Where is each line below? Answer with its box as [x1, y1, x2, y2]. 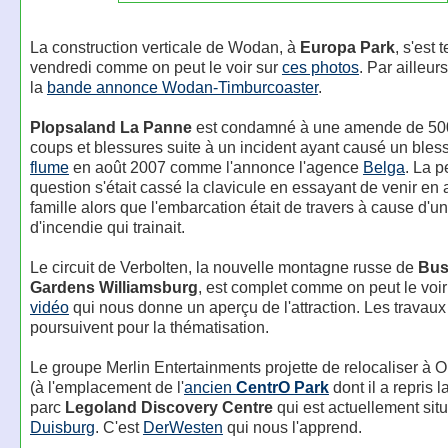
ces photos [281, 58, 359, 76]
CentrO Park [235, 378, 329, 396]
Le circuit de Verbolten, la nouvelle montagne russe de [29, 258, 418, 276]
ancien [183, 378, 236, 396]
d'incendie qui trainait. [29, 218, 185, 236]
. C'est [94, 418, 143, 436]
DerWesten [142, 418, 223, 436]
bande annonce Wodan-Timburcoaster [46, 78, 318, 96]
